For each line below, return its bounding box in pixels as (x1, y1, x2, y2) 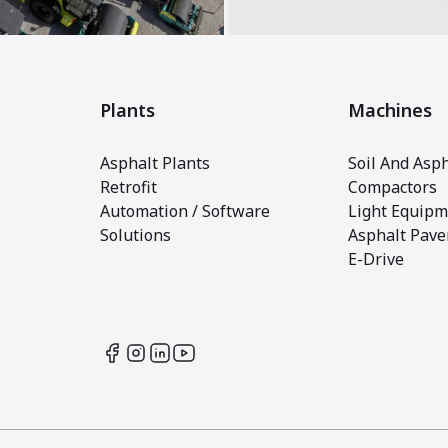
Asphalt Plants (100, 151, 210, 174)
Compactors (348, 175, 437, 198)
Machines (348, 97, 432, 122)
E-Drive (348, 247, 404, 270)
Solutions (100, 223, 171, 246)
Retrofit (100, 175, 157, 198)
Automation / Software (100, 199, 270, 222)
